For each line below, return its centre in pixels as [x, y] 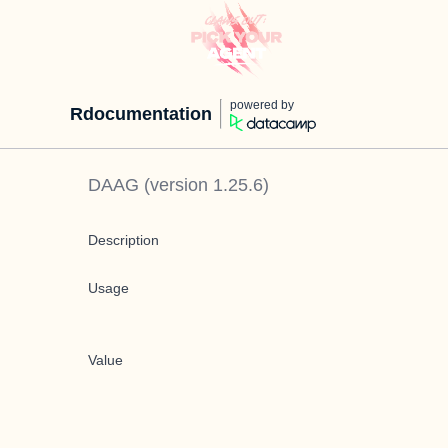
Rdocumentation [141, 114]
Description [123, 240]
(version [176, 185]
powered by [262, 105]
